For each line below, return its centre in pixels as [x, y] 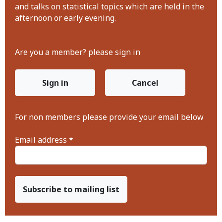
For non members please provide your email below [109, 117]
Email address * [44, 140]
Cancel [145, 83]
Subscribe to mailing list [71, 189]
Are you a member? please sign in [78, 52]
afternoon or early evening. [65, 18]
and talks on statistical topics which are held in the [110, 6]
